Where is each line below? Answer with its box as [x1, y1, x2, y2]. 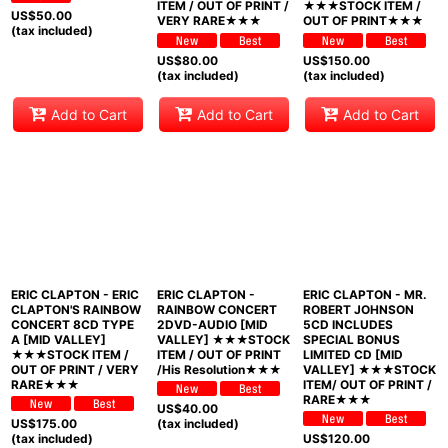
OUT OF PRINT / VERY [11, 361, 139, 377]
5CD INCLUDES [302, 316, 393, 332]
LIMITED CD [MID [302, 346, 403, 362]
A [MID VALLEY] [11, 331, 106, 347]
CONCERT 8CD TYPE [11, 316, 134, 332]
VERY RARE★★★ [156, 13, 261, 29]
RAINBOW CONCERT [156, 301, 277, 317]
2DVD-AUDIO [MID [156, 316, 268, 332]
